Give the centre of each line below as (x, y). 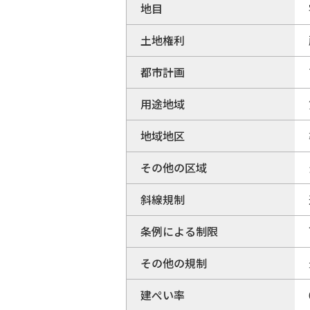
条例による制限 (179, 231)
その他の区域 (174, 167)
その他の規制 (174, 263)
